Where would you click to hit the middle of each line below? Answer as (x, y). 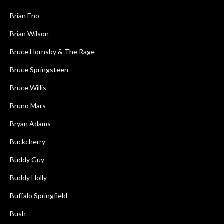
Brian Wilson (29, 34)
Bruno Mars (28, 106)
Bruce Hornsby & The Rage (52, 52)
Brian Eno (25, 16)
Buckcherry (28, 142)
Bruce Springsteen (39, 70)
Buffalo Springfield (39, 196)
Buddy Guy (27, 160)
